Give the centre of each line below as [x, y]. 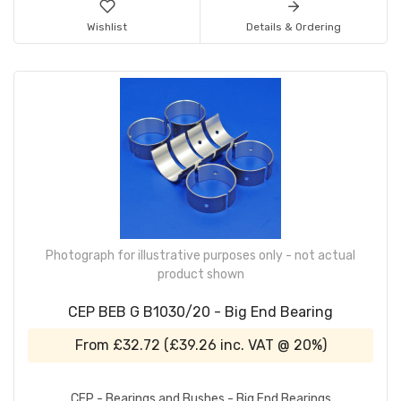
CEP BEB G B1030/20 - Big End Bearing [200, 311]
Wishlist [107, 26]
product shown [200, 274]
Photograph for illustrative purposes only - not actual [200, 255]
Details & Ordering [294, 26]
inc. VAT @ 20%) [271, 345]
